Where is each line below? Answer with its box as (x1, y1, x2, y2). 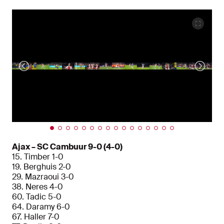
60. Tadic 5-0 (12, 191, 61, 202)
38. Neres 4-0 (12, 181, 63, 192)
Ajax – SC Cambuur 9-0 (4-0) (12, 141, 122, 152)
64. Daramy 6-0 (12, 201, 70, 212)
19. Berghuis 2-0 (12, 161, 71, 172)
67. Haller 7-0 (12, 211, 59, 222)
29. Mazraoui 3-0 (12, 171, 74, 182)
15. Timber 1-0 (12, 151, 63, 162)
